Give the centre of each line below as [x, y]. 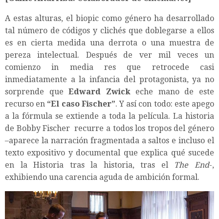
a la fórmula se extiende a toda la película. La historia [109, 116]
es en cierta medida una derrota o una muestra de [109, 43]
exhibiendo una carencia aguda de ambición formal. [102, 177]
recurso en [26, 104]
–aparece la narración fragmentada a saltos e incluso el [109, 141]
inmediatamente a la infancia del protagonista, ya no [109, 80]
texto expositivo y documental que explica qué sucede [109, 153]
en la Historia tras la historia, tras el [90, 165]
